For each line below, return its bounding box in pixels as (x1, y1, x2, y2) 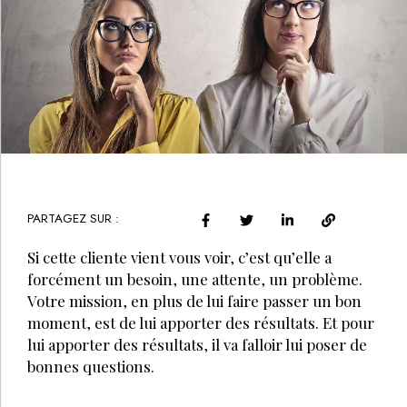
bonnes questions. (27, 356, 154, 377)
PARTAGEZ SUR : (27, 210, 119, 228)
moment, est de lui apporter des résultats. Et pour (27, 313, 374, 333)
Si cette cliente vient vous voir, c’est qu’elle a (27, 247, 332, 268)
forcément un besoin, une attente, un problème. (27, 269, 362, 290)
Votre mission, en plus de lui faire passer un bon (27, 291, 362, 312)
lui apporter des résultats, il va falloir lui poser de (27, 334, 367, 355)
